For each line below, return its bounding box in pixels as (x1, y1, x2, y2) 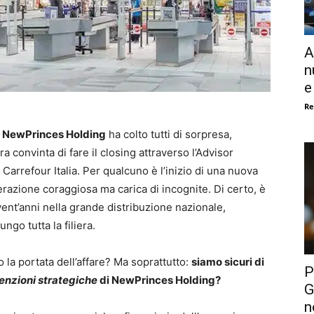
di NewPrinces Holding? (97, 273, 221, 287)
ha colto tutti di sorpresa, (106, 127, 232, 141)
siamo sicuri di (191, 254, 264, 268)
